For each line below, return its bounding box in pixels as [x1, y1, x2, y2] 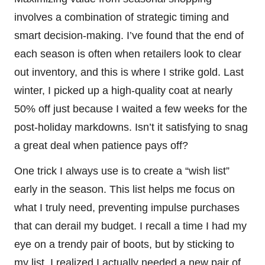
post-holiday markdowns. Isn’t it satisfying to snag [14, 121, 248, 133]
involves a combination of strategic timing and [14, 11, 229, 23]
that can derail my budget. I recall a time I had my [14, 219, 247, 232]
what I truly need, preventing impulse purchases [14, 201, 240, 214]
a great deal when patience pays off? [14, 139, 188, 151]
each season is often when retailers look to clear [14, 47, 241, 60]
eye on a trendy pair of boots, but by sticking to [14, 238, 234, 250]
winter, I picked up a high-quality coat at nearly [14, 84, 232, 96]
